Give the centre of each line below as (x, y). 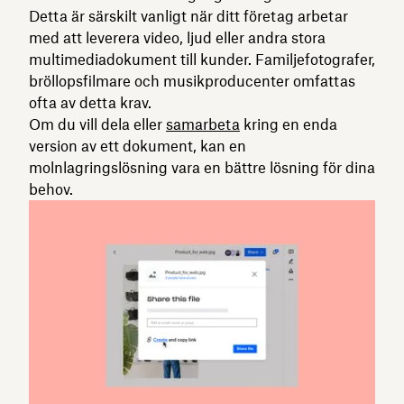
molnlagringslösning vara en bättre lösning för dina (202, 167)
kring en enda (289, 124)
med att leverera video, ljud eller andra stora (177, 37)
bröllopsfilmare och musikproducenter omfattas (192, 81)
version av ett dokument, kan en (138, 146)
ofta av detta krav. (90, 102)
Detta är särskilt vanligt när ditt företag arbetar (188, 16)
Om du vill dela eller (97, 124)
